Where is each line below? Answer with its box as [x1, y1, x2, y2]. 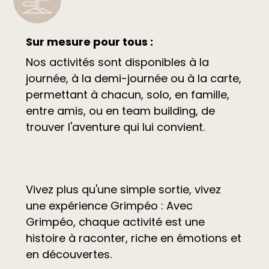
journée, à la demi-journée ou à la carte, [25, 70, 241, 86]
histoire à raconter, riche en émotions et [25, 230, 241, 246]
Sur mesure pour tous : [25, 34, 153, 49]
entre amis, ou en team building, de [25, 103, 215, 118]
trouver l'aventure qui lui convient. [25, 119, 205, 134]
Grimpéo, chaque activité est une [25, 214, 205, 229]
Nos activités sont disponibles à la [25, 54, 209, 70]
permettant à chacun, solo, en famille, [25, 86, 229, 102]
